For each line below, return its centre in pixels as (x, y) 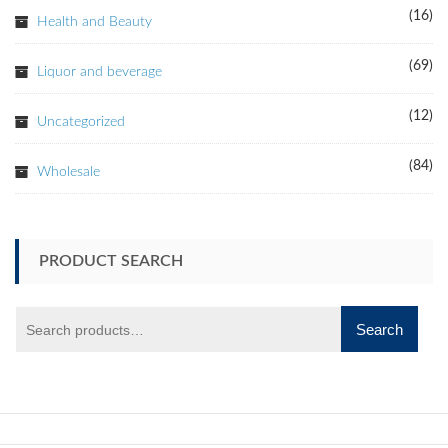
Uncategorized (81, 122)
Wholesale (68, 172)
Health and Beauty (94, 22)
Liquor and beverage (99, 72)
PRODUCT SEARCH (111, 261)
